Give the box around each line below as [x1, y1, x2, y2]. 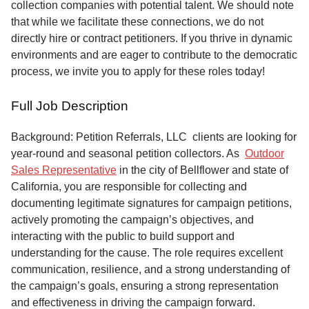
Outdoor [245, 147, 284, 159]
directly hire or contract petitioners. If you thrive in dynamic [11, 32, 292, 44]
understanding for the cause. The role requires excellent [11, 246, 283, 259]
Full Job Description [11, 98, 128, 113]
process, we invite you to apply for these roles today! [11, 65, 265, 77]
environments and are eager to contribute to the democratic [11, 48, 297, 61]
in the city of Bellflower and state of [117, 163, 288, 176]
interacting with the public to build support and [11, 230, 235, 242]
